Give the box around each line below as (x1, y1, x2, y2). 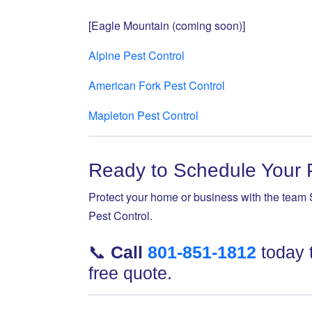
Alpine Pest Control (88, 47, 185, 63)
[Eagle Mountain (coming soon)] (88, 17, 245, 33)
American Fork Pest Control (88, 77, 225, 93)
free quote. (88, 263, 172, 283)
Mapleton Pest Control (88, 107, 198, 123)
